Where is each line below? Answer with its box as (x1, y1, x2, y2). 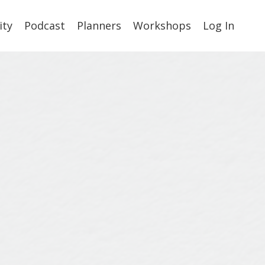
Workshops (133, 18, 191, 33)
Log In (203, 18, 234, 33)
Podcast (24, 18, 65, 33)
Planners (77, 18, 121, 33)
